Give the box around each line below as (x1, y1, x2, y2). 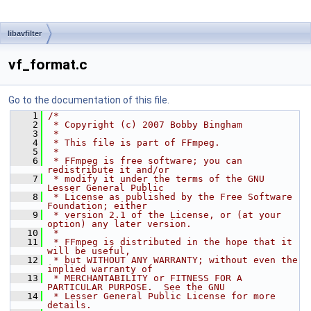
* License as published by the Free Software (48, 192, 292, 202)
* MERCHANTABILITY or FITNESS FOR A (48, 273, 242, 283)
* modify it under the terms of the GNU (48, 174, 264, 184)
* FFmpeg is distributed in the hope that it (48, 237, 292, 247)
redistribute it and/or (47, 165, 169, 175)
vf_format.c (8, 56, 87, 73)
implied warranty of (47, 264, 153, 274)
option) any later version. (47, 219, 192, 229)
